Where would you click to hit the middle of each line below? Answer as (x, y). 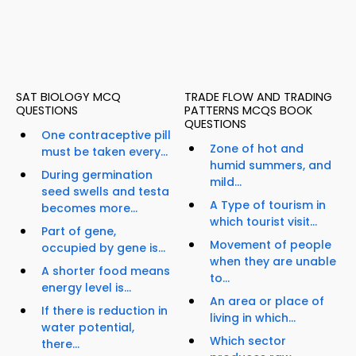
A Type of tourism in (268, 205)
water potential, (88, 328)
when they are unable (273, 262)
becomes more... (89, 209)
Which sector (248, 341)
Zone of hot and (257, 149)
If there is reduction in (104, 311)
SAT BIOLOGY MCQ (68, 97)
